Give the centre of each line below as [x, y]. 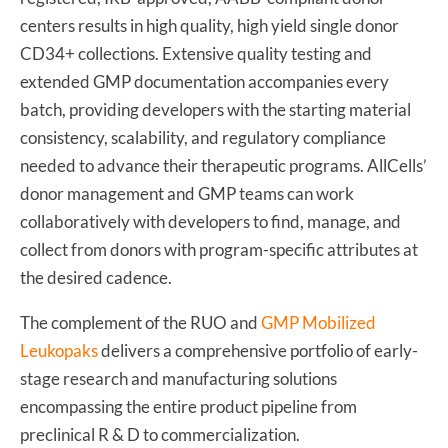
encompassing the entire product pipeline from [188, 406]
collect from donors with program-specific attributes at [219, 249]
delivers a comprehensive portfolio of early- [258, 350]
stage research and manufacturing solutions [178, 378]
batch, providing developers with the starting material [215, 109]
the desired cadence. [96, 277]
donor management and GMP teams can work [187, 193]
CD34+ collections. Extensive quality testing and [196, 53]
